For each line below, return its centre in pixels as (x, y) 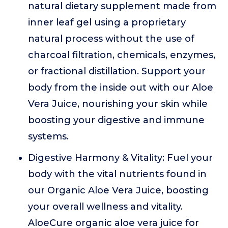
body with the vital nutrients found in (117, 174)
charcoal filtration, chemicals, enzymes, (122, 55)
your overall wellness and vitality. (105, 207)
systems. (48, 136)
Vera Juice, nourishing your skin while (118, 104)
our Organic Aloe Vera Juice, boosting (118, 190)
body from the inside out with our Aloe (121, 88)
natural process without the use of (111, 39)
